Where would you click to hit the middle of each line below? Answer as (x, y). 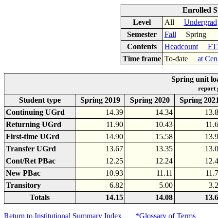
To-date (181, 59)
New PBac (23, 173)
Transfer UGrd (31, 149)
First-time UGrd (33, 136)
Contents (142, 46)
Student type (40, 100)
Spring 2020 (150, 100)
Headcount (181, 46)
